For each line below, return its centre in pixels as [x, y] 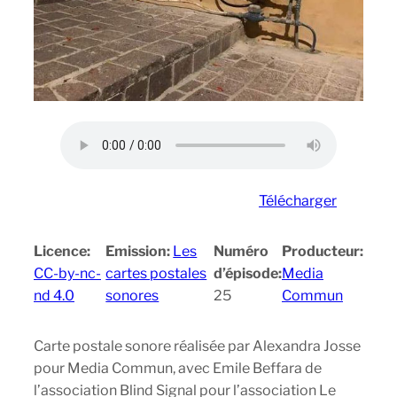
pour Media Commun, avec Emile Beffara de [178, 368]
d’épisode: [247, 273]
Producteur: [322, 251]
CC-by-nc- [67, 273]
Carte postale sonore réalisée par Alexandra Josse [197, 346]
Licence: [62, 251]
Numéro [241, 251]
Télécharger [298, 200]
